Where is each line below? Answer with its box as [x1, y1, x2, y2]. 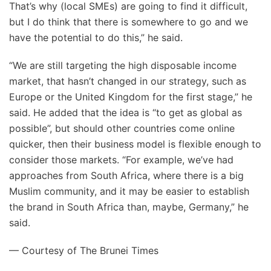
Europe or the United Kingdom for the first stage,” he [9, 91, 252, 103]
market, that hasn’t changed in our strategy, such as [9, 75, 246, 87]
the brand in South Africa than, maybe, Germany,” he [9, 201, 249, 213]
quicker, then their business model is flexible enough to [9, 138, 261, 150]
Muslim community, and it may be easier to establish [9, 185, 249, 197]
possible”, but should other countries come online [9, 122, 235, 134]
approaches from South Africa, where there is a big [9, 169, 244, 181]
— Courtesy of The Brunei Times [9, 244, 158, 256]
